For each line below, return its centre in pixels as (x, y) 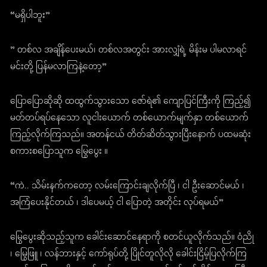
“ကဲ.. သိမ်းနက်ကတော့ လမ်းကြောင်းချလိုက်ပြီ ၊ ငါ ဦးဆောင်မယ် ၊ (128, 187)
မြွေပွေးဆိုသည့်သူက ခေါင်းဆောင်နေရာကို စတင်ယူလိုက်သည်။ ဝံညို (132, 238)
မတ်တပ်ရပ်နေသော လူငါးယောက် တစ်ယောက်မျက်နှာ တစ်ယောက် (130, 119)
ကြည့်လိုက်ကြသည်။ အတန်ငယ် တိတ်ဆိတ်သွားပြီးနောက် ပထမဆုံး (131, 135)
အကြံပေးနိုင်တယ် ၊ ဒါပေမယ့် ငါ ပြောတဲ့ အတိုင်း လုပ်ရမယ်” (117, 203)
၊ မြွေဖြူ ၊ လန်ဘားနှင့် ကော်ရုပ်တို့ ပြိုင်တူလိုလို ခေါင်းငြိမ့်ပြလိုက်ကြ (129, 254)
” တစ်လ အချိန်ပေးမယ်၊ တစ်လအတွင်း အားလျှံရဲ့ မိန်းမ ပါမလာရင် (129, 51)
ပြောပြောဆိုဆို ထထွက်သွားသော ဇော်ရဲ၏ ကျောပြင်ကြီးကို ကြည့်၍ (131, 102)
